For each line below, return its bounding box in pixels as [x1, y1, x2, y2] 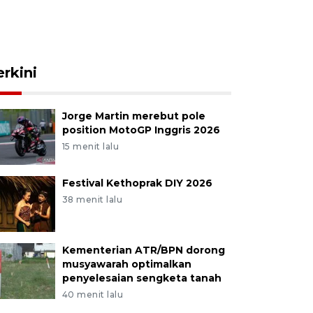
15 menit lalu [61, 141, 119, 152]
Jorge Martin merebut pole [61, 110, 205, 122]
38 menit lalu [61, 194, 123, 205]
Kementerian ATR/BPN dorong [61, 244, 225, 256]
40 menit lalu [61, 289, 124, 300]
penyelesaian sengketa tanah [61, 272, 221, 284]
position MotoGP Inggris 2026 [61, 124, 220, 136]
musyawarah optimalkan [61, 258, 191, 270]
